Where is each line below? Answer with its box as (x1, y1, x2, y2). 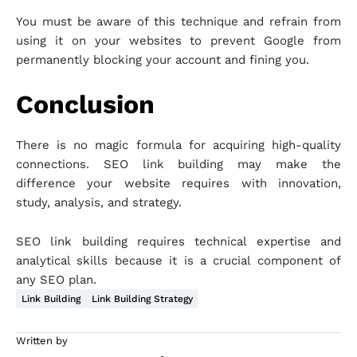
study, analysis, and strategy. (16, 195, 182, 210)
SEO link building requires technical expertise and (16, 234, 341, 249)
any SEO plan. (16, 273, 96, 288)
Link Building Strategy (92, 293, 193, 305)
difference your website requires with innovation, (16, 176, 341, 191)
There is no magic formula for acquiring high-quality (16, 138, 341, 153)
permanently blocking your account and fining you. (16, 53, 309, 68)
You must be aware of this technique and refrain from (16, 14, 341, 29)
